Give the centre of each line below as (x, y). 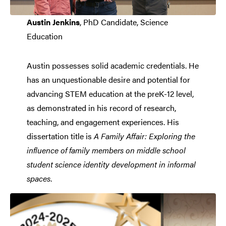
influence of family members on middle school (106, 150)
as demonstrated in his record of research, (101, 108)
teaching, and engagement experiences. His (103, 122)
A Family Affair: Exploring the (144, 136)
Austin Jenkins (53, 22)
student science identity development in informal (111, 164)
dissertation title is (60, 136)
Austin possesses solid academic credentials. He (112, 66)
